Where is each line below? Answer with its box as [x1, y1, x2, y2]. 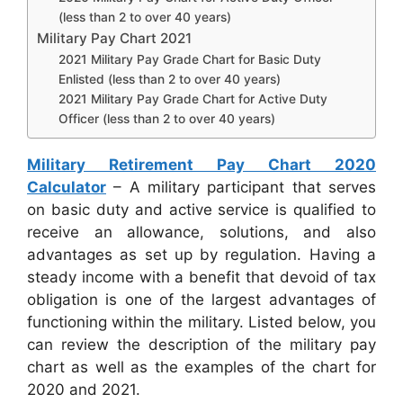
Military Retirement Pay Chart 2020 [27, 156, 376, 175]
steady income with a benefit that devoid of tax [27, 268, 376, 287]
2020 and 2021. [27, 381, 140, 399]
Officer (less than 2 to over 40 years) [58, 112, 276, 127]
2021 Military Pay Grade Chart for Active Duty [58, 92, 328, 107]
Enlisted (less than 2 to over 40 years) [58, 72, 282, 87]
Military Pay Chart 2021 [37, 30, 192, 48]
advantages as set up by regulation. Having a [27, 246, 376, 264]
